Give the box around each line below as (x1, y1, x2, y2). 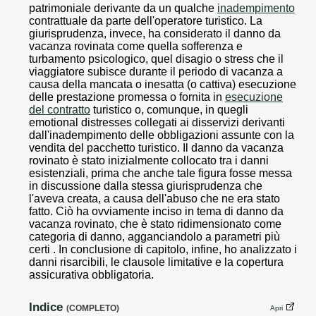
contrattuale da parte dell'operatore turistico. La (29, 15, 262, 28)
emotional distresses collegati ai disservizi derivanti (29, 116, 285, 129)
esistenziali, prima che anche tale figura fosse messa (29, 167, 292, 180)
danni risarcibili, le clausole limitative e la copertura (29, 256, 284, 269)
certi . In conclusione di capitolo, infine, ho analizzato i (29, 243, 297, 256)
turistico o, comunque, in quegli (90, 104, 248, 116)
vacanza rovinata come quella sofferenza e (29, 40, 243, 53)
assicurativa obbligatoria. (29, 269, 154, 281)
